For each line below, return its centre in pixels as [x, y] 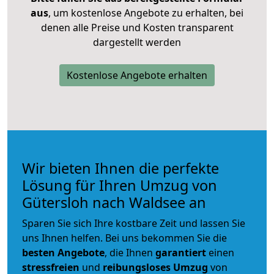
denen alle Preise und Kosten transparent [137, 27]
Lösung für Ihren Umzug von [120, 185]
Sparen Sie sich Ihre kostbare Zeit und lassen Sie [134, 223]
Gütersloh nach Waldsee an [114, 202]
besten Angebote [63, 252]
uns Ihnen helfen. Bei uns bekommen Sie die [124, 238]
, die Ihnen [130, 252]
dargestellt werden [137, 42]
